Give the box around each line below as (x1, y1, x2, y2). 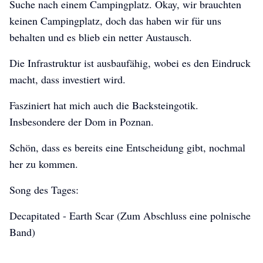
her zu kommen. (9, 157, 78, 171)
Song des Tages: (9, 183, 79, 197)
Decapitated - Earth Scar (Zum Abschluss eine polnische (9, 208, 251, 223)
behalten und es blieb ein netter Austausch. (9, 30, 192, 45)
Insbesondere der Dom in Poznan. (9, 114, 154, 129)
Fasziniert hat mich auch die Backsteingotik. (9, 98, 198, 113)
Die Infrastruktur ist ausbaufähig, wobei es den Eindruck (9, 56, 251, 70)
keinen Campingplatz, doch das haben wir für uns (9, 14, 221, 28)
